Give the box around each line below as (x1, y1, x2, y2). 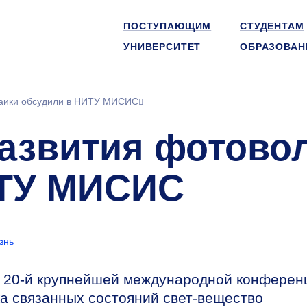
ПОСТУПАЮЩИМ (123, 21, 212, 32)
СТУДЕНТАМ (240, 21, 304, 32)
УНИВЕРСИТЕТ (123, 41, 201, 52)
